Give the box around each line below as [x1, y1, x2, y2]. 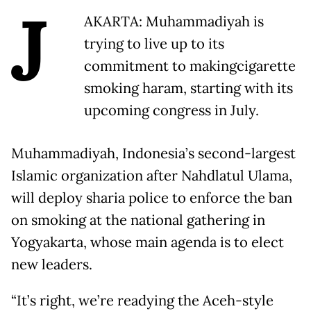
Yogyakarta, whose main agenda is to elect [11, 233, 284, 251]
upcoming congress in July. [84, 101, 259, 119]
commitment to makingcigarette [84, 56, 296, 75]
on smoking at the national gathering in [11, 210, 265, 229]
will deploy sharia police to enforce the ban [11, 188, 292, 207]
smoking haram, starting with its [84, 78, 293, 97]
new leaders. [11, 255, 92, 274]
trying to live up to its [84, 34, 224, 53]
